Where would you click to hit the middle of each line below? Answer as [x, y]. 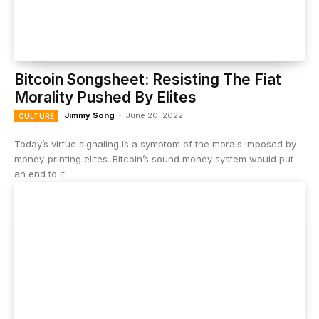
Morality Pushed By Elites [105, 97]
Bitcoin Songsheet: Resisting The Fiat [148, 79]
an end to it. [41, 174]
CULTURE [36, 116]
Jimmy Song [89, 115]
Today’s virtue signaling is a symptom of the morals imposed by [155, 144]
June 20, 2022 [154, 115]
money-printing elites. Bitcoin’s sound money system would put [154, 159]
